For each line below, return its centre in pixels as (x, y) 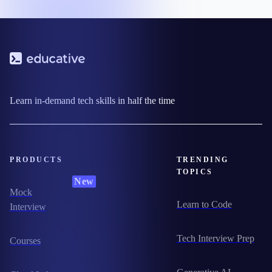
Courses (25, 241)
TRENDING (202, 160)
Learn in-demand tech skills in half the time (92, 101)
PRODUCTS (36, 160)
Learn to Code (204, 205)
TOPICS (195, 172)
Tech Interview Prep (215, 239)
